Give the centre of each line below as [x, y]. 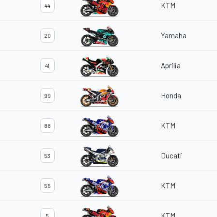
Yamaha [174, 36]
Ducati [171, 156]
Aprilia [171, 66]
